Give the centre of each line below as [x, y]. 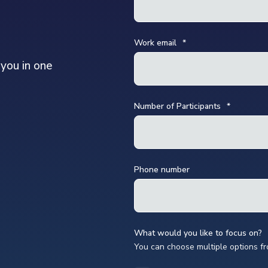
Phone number [162, 170]
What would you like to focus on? [198, 233]
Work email [155, 43]
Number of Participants [177, 106]
